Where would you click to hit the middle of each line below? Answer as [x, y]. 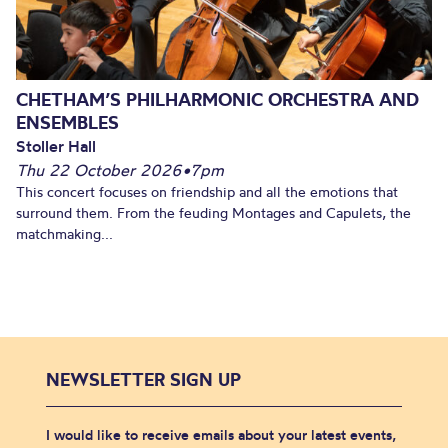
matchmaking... [64, 233]
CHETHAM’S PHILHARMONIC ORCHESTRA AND [217, 99]
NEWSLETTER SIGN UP [143, 379]
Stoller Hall [56, 145]
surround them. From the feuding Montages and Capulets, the [213, 212]
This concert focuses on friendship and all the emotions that [207, 191]
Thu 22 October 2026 [99, 169]
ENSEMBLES [67, 122]
